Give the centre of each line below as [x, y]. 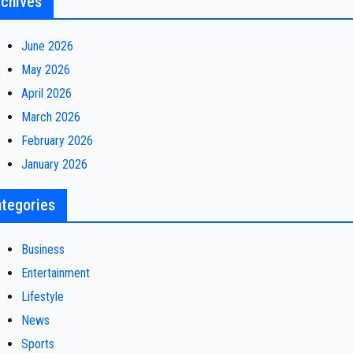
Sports [37, 344]
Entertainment [55, 273]
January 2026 [54, 164]
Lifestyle [42, 297]
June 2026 [47, 46]
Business [43, 249]
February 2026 [57, 141]
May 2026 [45, 70]
